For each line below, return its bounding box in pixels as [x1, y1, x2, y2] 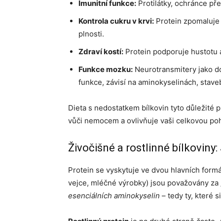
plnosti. [78, 29, 104, 38]
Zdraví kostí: [78, 47, 123, 56]
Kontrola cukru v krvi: [78, 16, 154, 26]
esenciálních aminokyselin [68, 191, 160, 200]
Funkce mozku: [78, 65, 133, 74]
